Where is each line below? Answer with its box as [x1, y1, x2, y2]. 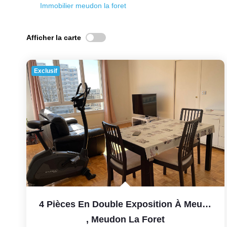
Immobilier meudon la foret [40, 2, 126, 10]
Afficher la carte [26, 33, 81, 42]
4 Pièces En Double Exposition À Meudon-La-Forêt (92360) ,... [202, 199, 211, 209]
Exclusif [34, 67, 57, 74]
